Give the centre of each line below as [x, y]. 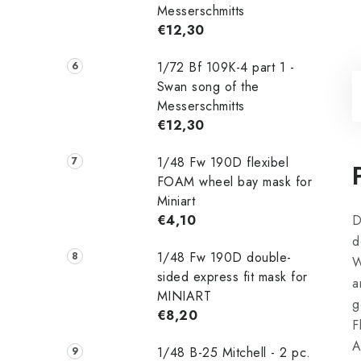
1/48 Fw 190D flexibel [223, 162]
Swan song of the [208, 86]
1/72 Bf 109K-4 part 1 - [226, 67]
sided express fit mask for [232, 276]
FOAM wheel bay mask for [234, 181]
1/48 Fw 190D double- [224, 257]
